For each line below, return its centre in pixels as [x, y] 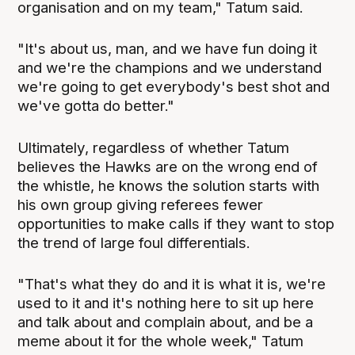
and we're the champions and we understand [170, 68]
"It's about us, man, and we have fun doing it [168, 49]
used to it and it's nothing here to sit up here [166, 303]
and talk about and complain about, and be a [166, 322]
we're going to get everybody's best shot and [174, 87]
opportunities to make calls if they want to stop [176, 223]
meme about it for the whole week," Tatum [161, 341]
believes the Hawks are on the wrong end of [168, 166]
